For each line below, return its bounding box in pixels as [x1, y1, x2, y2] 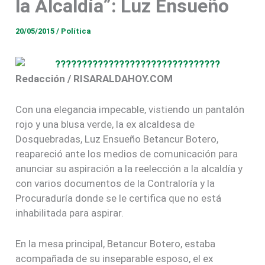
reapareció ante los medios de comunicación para [15, 148, 238, 160]
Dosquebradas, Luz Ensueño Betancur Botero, [15, 133, 219, 146]
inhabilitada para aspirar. [15, 207, 124, 219]
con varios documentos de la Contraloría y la [15, 177, 215, 190]
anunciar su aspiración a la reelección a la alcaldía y [15, 163, 243, 175]
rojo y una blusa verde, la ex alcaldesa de [15, 118, 195, 131]
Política [61, 27, 92, 35]
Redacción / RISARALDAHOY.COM [15, 73, 173, 85]
